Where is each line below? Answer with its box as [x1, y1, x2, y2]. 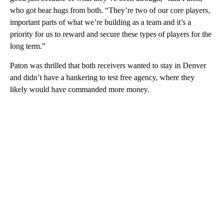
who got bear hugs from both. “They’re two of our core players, [10, 6, 210, 15]
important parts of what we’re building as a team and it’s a [10, 18, 191, 27]
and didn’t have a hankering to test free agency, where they [10, 73, 195, 82]
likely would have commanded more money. [10, 85, 149, 94]
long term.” [10, 42, 45, 51]
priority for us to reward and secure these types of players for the [10, 30, 212, 39]
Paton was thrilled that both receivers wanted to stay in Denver [10, 61, 206, 70]
